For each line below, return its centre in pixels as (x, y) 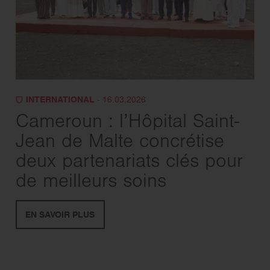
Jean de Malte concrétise (120, 143)
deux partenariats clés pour (129, 163)
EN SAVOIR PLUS (60, 215)
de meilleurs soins (91, 183)
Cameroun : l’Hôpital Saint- (127, 123)
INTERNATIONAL (60, 100)
